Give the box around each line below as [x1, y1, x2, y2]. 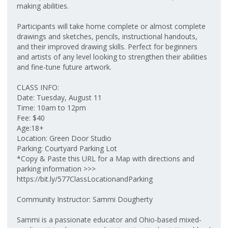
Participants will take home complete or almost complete [17, 21, 206, 31]
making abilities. [17, 1, 69, 11]
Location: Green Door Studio [17, 133, 111, 143]
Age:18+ [17, 123, 44, 133]
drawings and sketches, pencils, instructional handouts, [17, 32, 197, 41]
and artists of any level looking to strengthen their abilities [17, 52, 207, 62]
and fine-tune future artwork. [17, 62, 111, 72]
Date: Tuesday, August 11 [17, 93, 102, 102]
